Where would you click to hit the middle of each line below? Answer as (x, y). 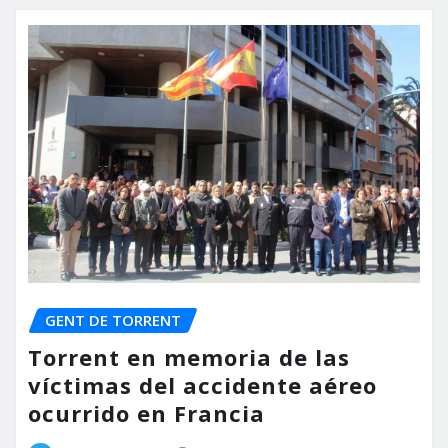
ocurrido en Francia (146, 412)
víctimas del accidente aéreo (202, 384)
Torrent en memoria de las (189, 356)
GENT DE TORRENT (113, 320)
